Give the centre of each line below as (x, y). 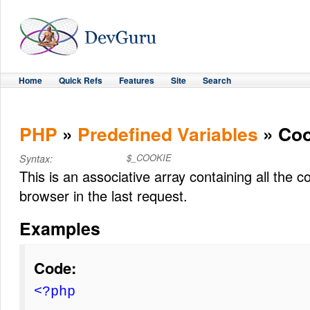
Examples (60, 228)
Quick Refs (81, 80)
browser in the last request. (103, 195)
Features (137, 80)
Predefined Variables (168, 133)
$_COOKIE (149, 158)
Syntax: (36, 159)
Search (217, 80)
